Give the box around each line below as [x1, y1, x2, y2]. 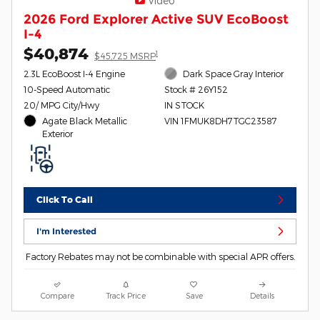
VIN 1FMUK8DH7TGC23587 [164, 115, 277, 126]
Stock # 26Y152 [164, 84, 228, 94]
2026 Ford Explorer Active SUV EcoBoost [24, 11, 289, 26]
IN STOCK [164, 99, 204, 110]
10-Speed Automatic [24, 84, 110, 94]
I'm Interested [36, 226, 97, 237]
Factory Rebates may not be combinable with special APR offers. [25, 251, 295, 262]
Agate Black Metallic [42, 115, 128, 126]
